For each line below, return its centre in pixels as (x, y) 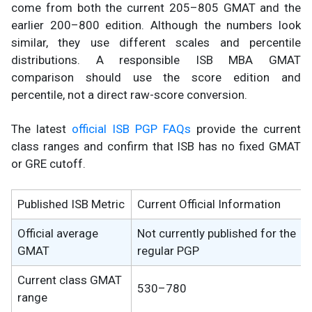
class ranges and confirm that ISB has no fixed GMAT (156, 146)
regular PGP (168, 250)
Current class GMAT (70, 280)
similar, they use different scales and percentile (156, 42)
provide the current (246, 128)
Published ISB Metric (71, 204)
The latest (41, 128)
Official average (58, 233)
